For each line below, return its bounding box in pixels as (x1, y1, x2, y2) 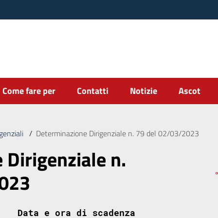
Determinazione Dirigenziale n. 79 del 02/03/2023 (36, 127, 199, 139)
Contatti (77, 84, 109, 97)
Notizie (130, 84, 157, 97)
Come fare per (2, 84, 55, 97)
